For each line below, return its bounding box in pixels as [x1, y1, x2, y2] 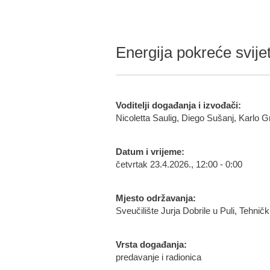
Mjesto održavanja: [116, 193, 196, 203]
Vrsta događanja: [116, 240, 187, 250]
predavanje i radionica [116, 253, 201, 262]
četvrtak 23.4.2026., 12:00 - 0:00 [116, 160, 242, 169]
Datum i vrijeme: [116, 147, 184, 157]
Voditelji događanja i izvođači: [116, 101, 241, 110]
